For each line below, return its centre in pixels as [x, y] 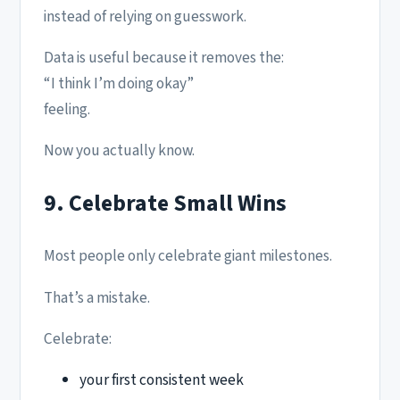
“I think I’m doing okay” [119, 84]
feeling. [67, 110]
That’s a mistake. [97, 297]
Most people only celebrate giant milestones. [188, 256]
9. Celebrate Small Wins [165, 203]
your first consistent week [162, 380]
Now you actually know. [119, 151]
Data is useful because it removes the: [164, 58]
